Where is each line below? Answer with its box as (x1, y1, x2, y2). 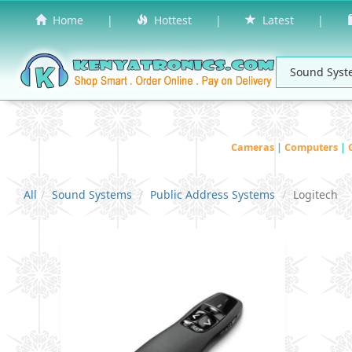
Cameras (231, 140, 277, 154)
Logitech (293, 186, 338, 202)
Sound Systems (52, 186, 132, 202)
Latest (256, 13, 294, 27)
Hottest (148, 13, 192, 27)
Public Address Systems (150, 186, 275, 202)
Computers (284, 140, 340, 154)
